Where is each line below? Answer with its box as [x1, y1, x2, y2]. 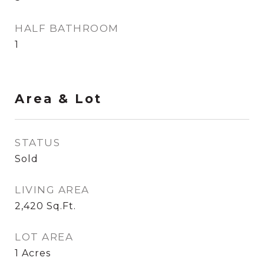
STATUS [15, 137, 60, 148]
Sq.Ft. [47, 200, 76, 212]
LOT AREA [15, 231, 73, 243]
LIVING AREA [15, 184, 90, 196]
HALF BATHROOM [15, 22, 119, 34]
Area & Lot [15, 91, 102, 106]
